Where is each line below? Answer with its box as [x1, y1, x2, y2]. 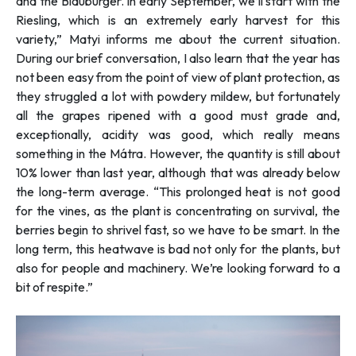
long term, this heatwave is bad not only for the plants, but [16, 240, 340, 257]
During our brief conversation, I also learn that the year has [16, 49, 340, 66]
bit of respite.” [16, 278, 93, 295]
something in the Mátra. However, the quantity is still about [16, 145, 340, 161]
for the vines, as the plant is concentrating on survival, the [16, 202, 340, 219]
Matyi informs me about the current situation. [68, 30, 341, 47]
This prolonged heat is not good [158, 183, 340, 199]
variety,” [16, 30, 69, 47]
